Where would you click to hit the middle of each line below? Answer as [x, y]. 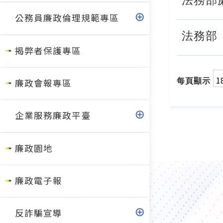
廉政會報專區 [43, 84]
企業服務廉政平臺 [53, 116]
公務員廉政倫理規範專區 [67, 18]
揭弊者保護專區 [48, 51]
